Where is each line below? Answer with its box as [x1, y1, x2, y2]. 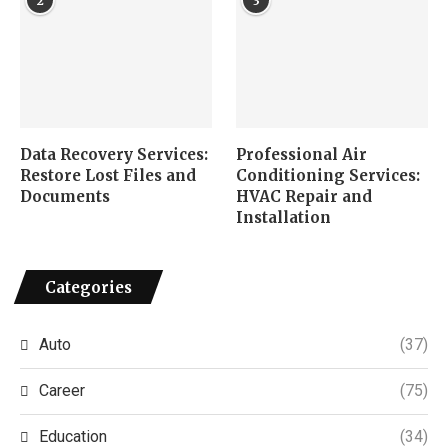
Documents [20, 186, 110, 206]
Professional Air [236, 144, 368, 164]
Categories [45, 277, 132, 297]
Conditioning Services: [236, 165, 421, 185]
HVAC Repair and [236, 186, 373, 206]
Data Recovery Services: [20, 144, 208, 164]
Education [39, 426, 107, 446]
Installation [236, 207, 332, 227]
